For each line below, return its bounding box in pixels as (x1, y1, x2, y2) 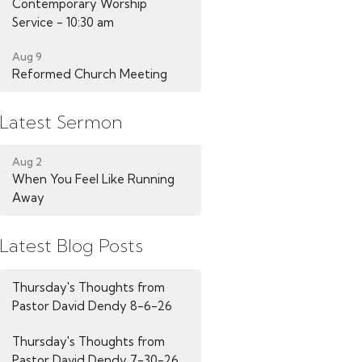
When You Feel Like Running (12, 171, 175, 187)
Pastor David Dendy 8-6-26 (12, 297, 173, 314)
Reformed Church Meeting (12, 65, 168, 82)
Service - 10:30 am (12, 14, 115, 30)
